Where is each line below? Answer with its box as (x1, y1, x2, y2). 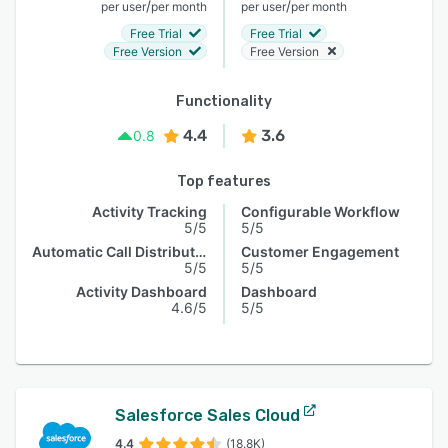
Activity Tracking (92, 203, 207, 220)
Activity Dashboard (76, 283, 207, 300)
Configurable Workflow (241, 203, 400, 220)
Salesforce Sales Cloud (114, 406, 300, 425)
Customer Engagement (241, 243, 399, 260)
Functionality (176, 93, 272, 110)
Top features (177, 173, 271, 190)
